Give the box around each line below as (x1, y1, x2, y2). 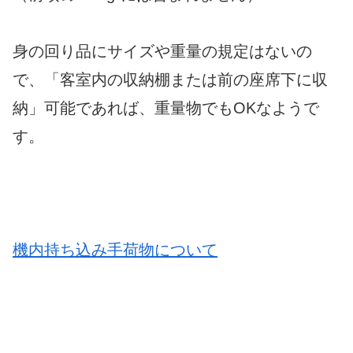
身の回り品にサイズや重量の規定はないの (13, 42, 312, 60)
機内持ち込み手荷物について (13, 240, 217, 258)
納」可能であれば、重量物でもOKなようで (13, 98, 319, 117)
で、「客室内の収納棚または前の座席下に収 (13, 70, 328, 88)
